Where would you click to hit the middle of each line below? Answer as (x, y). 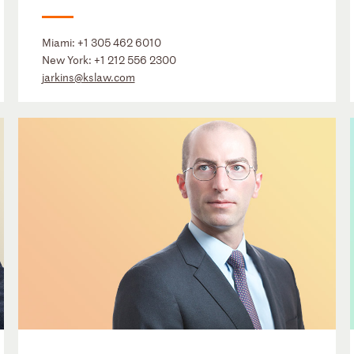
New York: (68, 59)
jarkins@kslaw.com (88, 77)
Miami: (59, 42)
